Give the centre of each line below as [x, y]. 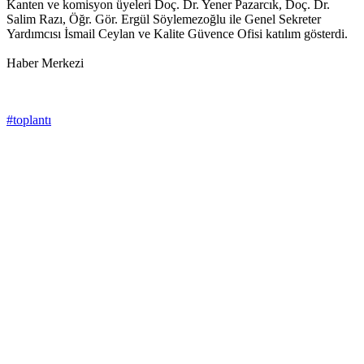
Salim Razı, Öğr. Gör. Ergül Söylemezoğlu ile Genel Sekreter [164, 19]
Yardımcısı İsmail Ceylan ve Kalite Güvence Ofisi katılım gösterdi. [177, 34]
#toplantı [29, 120]
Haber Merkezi [45, 63]
